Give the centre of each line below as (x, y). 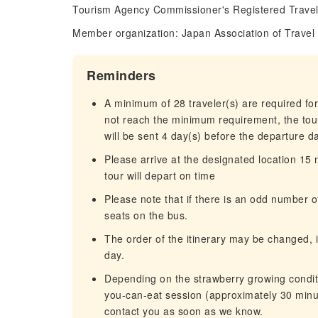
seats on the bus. (146, 215)
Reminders (121, 75)
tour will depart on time (160, 175)
